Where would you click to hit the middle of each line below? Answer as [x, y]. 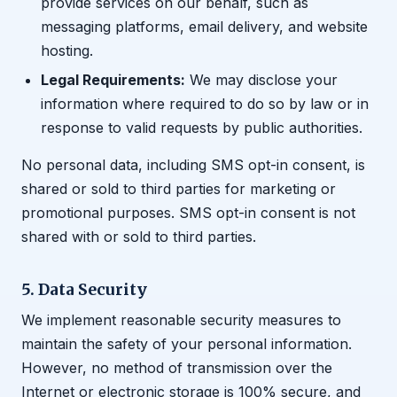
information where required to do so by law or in [205, 104]
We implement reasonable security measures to [181, 320]
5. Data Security [84, 289]
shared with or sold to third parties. [139, 236]
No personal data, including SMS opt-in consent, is [193, 164]
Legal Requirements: [113, 80]
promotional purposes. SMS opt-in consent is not [188, 212]
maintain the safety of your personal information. [187, 344]
